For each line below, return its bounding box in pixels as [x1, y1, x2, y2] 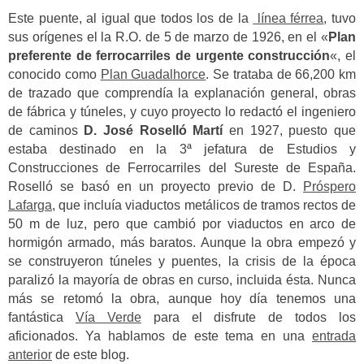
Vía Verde [75, 310, 141, 325]
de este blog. [52, 348, 129, 362]
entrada [312, 329, 356, 344]
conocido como [8, 67, 101, 82]
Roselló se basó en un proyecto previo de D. [8, 180, 303, 194]
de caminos [8, 123, 84, 138]
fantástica [8, 310, 76, 325]
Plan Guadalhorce [100, 67, 206, 82]
